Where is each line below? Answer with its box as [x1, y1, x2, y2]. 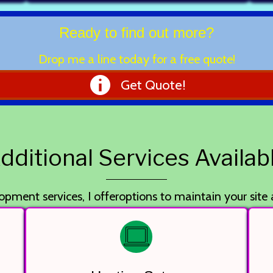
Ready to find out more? [59, 24, 214, 41]
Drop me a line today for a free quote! [38, 52, 235, 66]
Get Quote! [120, 76, 186, 93]
